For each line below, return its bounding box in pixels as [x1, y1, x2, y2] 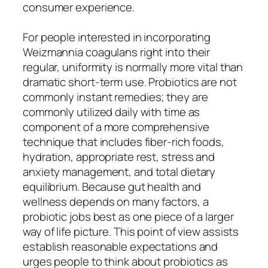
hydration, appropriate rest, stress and [23, 148, 215, 165]
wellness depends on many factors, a [23, 193, 209, 209]
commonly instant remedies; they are [23, 89, 208, 105]
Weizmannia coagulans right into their [23, 44, 211, 60]
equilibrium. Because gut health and [23, 178, 201, 194]
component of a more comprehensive [23, 118, 209, 135]
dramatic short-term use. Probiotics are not [23, 74, 237, 90]
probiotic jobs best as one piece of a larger [23, 208, 234, 224]
